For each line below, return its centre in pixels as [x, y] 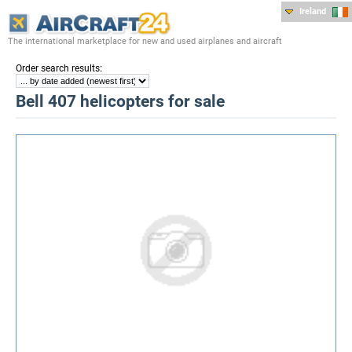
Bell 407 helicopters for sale [120, 101]
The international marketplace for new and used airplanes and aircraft [145, 41]
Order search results [58, 68]
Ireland [313, 11]
